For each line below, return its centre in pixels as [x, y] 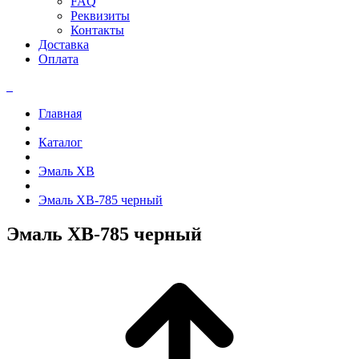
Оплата [58, 59]
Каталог [61, 142]
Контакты [97, 30]
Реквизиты [100, 16]
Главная [60, 113]
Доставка [64, 44]
